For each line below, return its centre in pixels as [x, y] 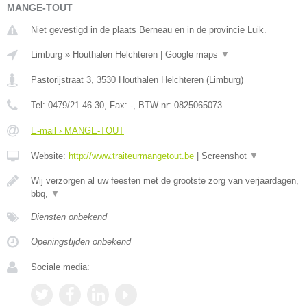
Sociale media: [60, 267]
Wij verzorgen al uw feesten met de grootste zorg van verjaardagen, [165, 180]
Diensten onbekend [69, 217]
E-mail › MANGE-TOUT [77, 130]
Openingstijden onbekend [81, 241]
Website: [50, 156]
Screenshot [225, 156]
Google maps [193, 54]
